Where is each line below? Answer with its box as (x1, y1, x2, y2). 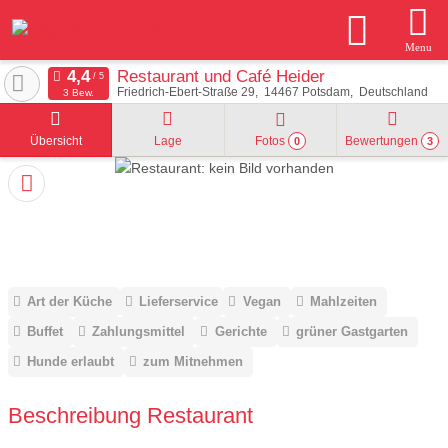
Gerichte (214, 324, 267, 340)
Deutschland (358, 86, 428, 98)
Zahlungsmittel (92, 324, 186, 340)
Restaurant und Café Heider (116, 66, 325, 86)
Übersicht (29, 134, 82, 148)
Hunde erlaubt (27, 354, 115, 370)
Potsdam (301, 86, 350, 98)
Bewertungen (345, 134, 422, 148)
